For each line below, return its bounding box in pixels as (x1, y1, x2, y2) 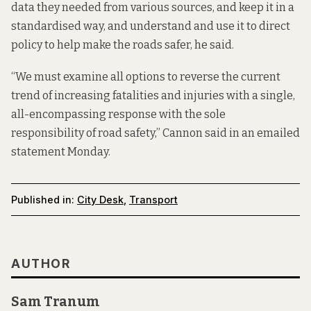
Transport (129, 194, 178, 206)
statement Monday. (11, 145, 110, 159)
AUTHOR (11, 255, 70, 271)
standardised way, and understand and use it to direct (11, 19, 290, 33)
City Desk (77, 194, 124, 206)
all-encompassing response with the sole (11, 108, 226, 121)
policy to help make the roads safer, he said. (11, 38, 234, 52)
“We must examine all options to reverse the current (11, 70, 280, 84)
